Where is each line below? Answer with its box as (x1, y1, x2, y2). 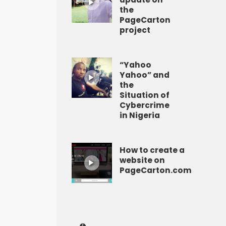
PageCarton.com (120, 165, 192, 176)
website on (120, 155, 165, 165)
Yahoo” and (120, 70, 169, 80)
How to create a (120, 145, 185, 155)
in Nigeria (120, 110, 160, 121)
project (120, 25, 150, 35)
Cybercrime (120, 100, 169, 110)
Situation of (120, 90, 169, 100)
